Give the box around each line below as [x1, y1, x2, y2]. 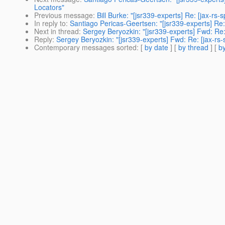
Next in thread [34, 26, 79, 37]
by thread [178, 42, 208, 53]
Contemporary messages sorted [34, 42, 137, 53]
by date [145, 42, 168, 53]
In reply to [34, 18, 66, 29]
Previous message [34, 10, 93, 21]
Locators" [34, 2, 64, 13]
